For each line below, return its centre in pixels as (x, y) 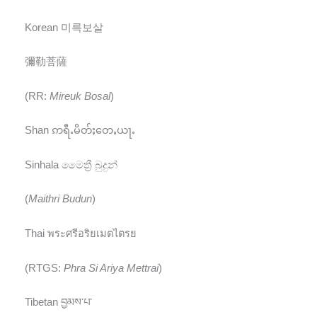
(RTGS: (44, 268)
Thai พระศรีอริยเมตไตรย (81, 234)
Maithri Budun (60, 199)
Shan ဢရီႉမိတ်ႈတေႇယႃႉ (80, 131)
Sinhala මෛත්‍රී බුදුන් (71, 165)
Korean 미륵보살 (64, 27)
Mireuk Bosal (80, 96)
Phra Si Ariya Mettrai (111, 268)
